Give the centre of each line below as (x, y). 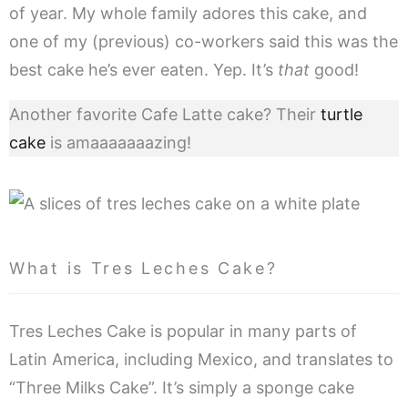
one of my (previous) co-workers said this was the (204, 42)
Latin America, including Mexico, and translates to (201, 360)
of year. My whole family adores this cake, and (188, 14)
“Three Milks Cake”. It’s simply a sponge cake (182, 388)
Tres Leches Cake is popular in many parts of (183, 331)
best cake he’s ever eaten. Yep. (128, 70)
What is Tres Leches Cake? (143, 269)
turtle (342, 115)
